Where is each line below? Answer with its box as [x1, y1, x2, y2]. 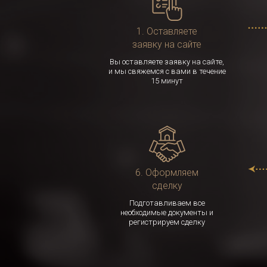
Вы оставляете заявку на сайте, [110, 57, 225, 66]
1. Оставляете [136, 26, 198, 37]
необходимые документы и [120, 208, 214, 217]
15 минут [151, 76, 184, 85]
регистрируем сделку [129, 218, 206, 226]
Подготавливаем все [129, 198, 205, 207]
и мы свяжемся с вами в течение [108, 67, 226, 76]
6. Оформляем [135, 167, 199, 178]
